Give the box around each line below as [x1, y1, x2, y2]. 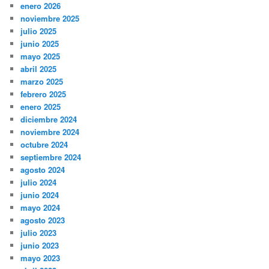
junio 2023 [20, 240, 59, 252]
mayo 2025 [20, 50, 61, 62]
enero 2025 [20, 101, 61, 113]
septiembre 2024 [20, 151, 82, 163]
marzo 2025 [20, 76, 64, 88]
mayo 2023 [20, 252, 61, 264]
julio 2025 [20, 25, 57, 37]
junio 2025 [20, 38, 59, 50]
